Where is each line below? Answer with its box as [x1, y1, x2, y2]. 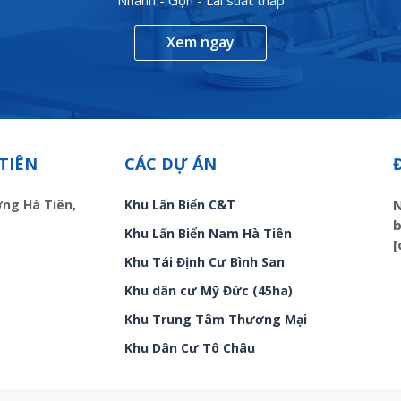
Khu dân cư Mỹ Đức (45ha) [124, 282, 293, 300]
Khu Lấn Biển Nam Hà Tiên [124, 225, 292, 243]
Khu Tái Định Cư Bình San [124, 253, 285, 271]
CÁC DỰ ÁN [124, 153, 217, 175]
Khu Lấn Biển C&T [124, 196, 235, 214]
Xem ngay [166, 32, 235, 53]
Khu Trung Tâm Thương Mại [124, 311, 307, 328]
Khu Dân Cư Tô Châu [124, 339, 255, 357]
